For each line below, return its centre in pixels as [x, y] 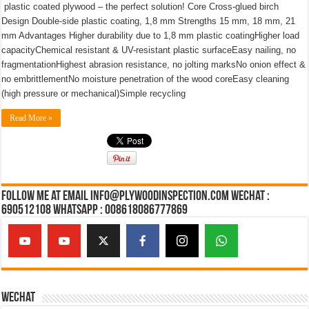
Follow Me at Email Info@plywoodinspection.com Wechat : [136, 197]
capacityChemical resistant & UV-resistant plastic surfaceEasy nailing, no [149, 50]
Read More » [31, 118]
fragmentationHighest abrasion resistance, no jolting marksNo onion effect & [154, 64]
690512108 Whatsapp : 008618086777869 [95, 210]
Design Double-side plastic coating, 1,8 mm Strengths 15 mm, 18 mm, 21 [149, 21]
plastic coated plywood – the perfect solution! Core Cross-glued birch [140, 7]
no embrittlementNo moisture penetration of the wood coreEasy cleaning [146, 79]
